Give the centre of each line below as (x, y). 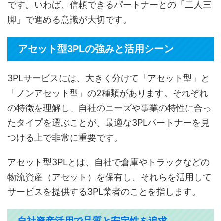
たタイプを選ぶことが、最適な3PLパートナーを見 (109, 123)
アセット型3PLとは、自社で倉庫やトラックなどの (109, 162)
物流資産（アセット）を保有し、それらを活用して (110, 177)
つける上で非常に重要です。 (65, 138)
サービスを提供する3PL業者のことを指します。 (104, 192)
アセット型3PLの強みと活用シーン (96, 49)
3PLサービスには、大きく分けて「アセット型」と (109, 78)
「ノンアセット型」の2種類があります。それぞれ (108, 93)
